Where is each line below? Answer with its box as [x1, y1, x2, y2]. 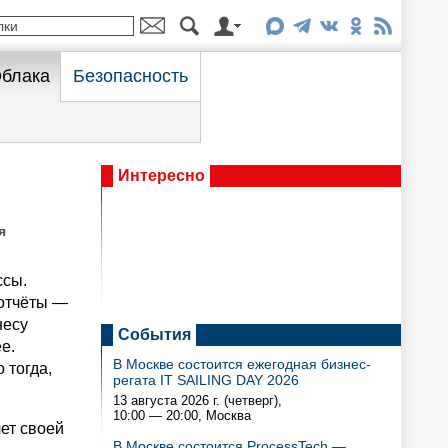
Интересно [118, 167, 205, 184]
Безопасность [73, 66, 188, 86]
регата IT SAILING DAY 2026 [113, 372, 299, 388]
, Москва [198, 408, 251, 423]
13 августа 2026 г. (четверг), [113, 393, 282, 408]
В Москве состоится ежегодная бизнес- [113, 356, 371, 372]
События [118, 326, 191, 343]
